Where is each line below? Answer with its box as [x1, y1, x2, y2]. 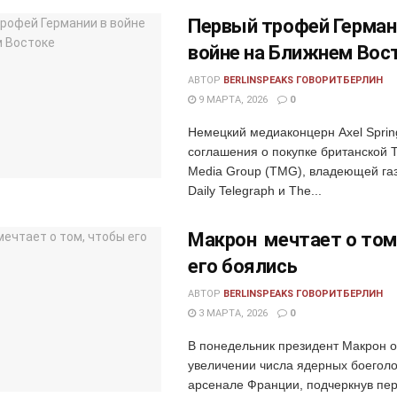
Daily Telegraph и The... [188, 183, 322, 198]
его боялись [188, 254, 298, 277]
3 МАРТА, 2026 [196, 307, 268, 319]
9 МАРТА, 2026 [196, 93, 268, 105]
